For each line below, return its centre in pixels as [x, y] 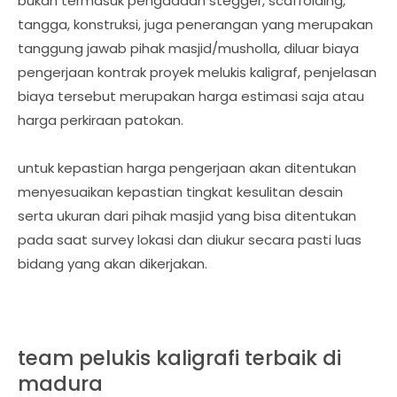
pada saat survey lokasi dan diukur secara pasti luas [190, 239]
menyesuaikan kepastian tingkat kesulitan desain [180, 191]
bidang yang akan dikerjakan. [113, 263]
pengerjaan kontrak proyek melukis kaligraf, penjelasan [197, 72]
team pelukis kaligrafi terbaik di [179, 358]
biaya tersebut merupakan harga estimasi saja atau [191, 96]
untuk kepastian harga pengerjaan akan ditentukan [187, 167]
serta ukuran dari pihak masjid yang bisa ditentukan [187, 215]
